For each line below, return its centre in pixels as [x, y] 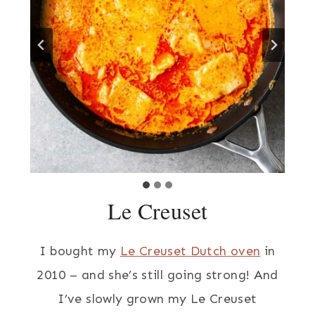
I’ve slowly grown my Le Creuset [157, 298]
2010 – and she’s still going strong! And [157, 275]
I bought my [80, 251]
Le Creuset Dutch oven [190, 251]
